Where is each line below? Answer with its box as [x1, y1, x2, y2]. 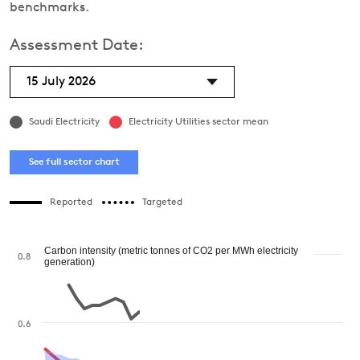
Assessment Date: [10, 38, 144, 54]
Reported [50, 198, 92, 207]
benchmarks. [10, 2, 89, 14]
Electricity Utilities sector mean [129, 117, 268, 127]
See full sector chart [28, 157, 120, 167]
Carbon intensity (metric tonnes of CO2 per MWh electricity [44, 245, 298, 256]
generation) [44, 256, 95, 268]
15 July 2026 [27, 76, 96, 88]
